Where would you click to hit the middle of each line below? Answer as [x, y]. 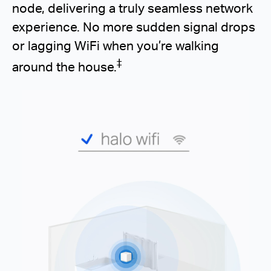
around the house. [64, 66]
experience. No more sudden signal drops [134, 26]
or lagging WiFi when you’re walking [116, 45]
